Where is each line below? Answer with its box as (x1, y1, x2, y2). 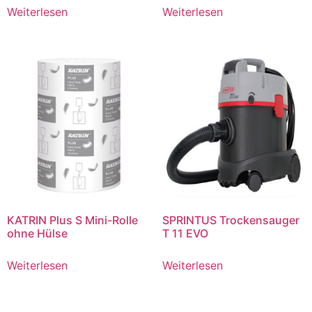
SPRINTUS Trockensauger (162, 212, 299, 227)
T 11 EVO (162, 226, 208, 240)
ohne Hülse (7, 226, 68, 240)
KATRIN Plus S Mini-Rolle (7, 212, 138, 227)
